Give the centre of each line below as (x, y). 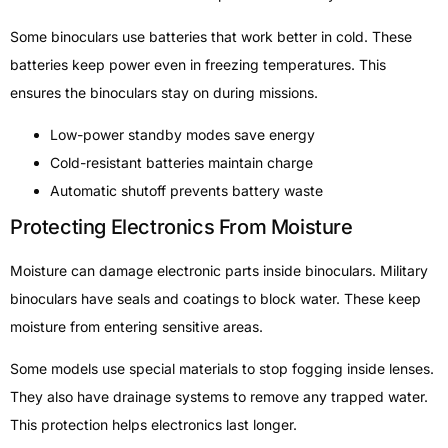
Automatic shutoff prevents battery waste (186, 191)
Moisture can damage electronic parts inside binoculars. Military (219, 271)
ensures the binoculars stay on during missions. (164, 92)
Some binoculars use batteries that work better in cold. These (211, 36)
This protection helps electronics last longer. (153, 425)
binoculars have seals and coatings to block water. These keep (215, 299)
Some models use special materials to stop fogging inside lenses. (222, 369)
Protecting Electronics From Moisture (181, 227)
